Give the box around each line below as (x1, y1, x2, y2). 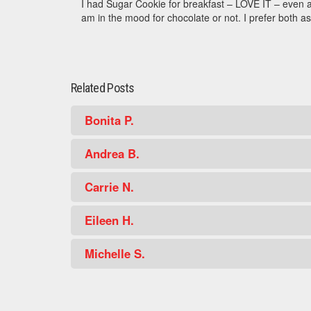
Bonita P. (85, 111, 134, 128)
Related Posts (71, 80, 135, 95)
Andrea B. (85, 144, 140, 162)
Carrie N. (85, 178, 134, 195)
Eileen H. (85, 211, 134, 228)
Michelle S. (85, 244, 145, 262)
